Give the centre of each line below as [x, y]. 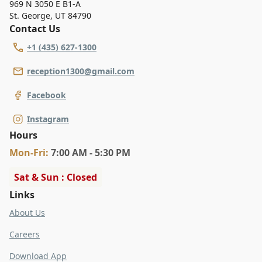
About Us [27, 212]
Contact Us [35, 28]
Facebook [46, 95]
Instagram [48, 119]
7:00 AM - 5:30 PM [91, 152]
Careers [25, 234]
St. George [30, 15]
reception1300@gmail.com [81, 71]
